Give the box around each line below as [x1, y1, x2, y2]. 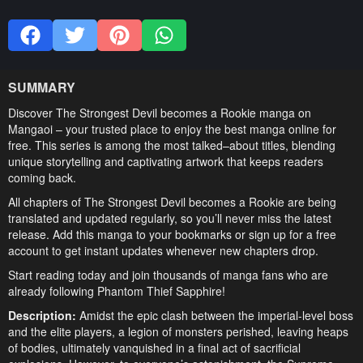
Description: [8, 306, 79, 323]
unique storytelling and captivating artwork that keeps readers [8, 152, 323, 169]
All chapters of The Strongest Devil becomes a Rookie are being [8, 193, 336, 210]
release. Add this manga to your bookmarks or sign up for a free [8, 225, 336, 242]
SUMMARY [8, 77, 75, 96]
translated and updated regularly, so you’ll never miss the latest [8, 209, 331, 226]
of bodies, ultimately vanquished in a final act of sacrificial [8, 339, 301, 356]
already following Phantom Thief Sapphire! [8, 282, 225, 299]
